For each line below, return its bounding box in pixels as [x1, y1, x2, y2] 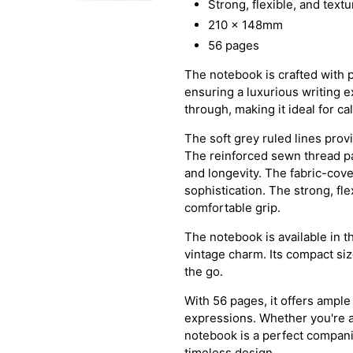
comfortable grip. [184, 199, 284, 215]
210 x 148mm [208, 17, 283, 32]
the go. [184, 263, 226, 279]
